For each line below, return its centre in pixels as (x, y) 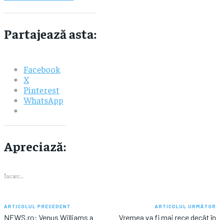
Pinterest (41, 90)
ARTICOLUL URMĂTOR (185, 206)
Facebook (42, 69)
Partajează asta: (50, 34)
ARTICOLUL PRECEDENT (37, 206)
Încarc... (14, 176)
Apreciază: (35, 146)
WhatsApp (43, 100)
